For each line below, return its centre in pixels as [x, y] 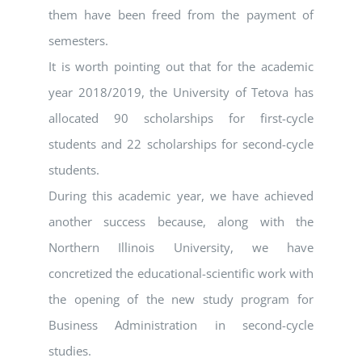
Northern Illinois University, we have [181, 248]
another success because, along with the [181, 222]
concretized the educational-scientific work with [181, 274]
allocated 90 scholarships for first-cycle [181, 118]
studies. [70, 351]
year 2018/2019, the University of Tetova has [181, 93]
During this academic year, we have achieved [181, 196]
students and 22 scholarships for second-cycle [181, 144]
